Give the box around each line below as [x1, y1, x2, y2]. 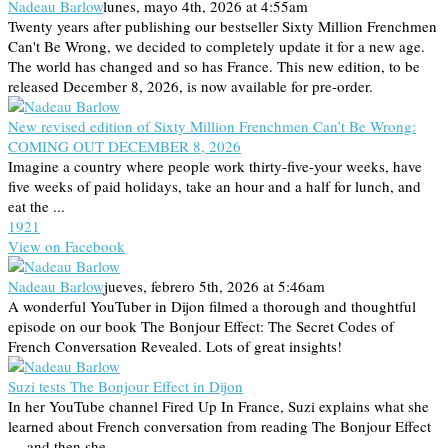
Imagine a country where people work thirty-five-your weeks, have [8, 156, 422, 177]
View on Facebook [8, 236, 125, 257]
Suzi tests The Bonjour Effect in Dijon [8, 376, 243, 397]
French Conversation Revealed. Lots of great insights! [8, 336, 342, 357]
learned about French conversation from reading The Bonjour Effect [8, 416, 431, 437]
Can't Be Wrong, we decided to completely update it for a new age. [8, 36, 425, 57]
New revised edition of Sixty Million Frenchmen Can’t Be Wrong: [8, 116, 416, 137]
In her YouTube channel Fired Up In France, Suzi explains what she [8, 396, 429, 417]
